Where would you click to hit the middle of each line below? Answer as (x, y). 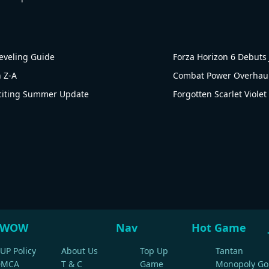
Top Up (154, 251)
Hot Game (219, 228)
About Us (80, 251)
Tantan (229, 251)
